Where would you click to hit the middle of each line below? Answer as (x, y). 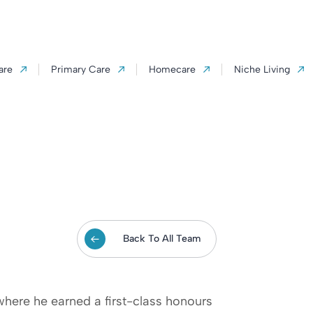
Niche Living (262, 70)
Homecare (172, 70)
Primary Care (80, 70)
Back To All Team (161, 239)
